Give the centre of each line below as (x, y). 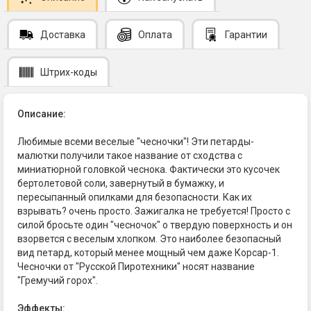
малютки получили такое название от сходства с (130, 155)
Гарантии (246, 34)
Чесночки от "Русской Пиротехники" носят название (136, 266)
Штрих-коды (69, 72)
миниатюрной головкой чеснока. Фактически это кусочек (149, 169)
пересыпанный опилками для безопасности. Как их (135, 197)
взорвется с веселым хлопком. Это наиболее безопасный (149, 238)
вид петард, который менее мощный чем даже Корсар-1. (148, 252)
